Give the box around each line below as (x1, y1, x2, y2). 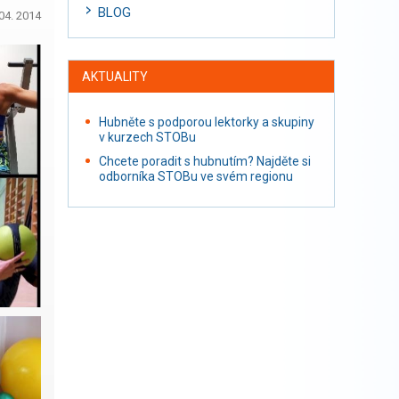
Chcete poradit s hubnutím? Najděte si (99, 154, 311, 168)
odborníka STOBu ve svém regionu (99, 169, 293, 183)
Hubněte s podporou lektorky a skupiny (99, 115, 314, 129)
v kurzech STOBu (99, 130, 196, 144)
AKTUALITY (82, 69, 148, 84)
